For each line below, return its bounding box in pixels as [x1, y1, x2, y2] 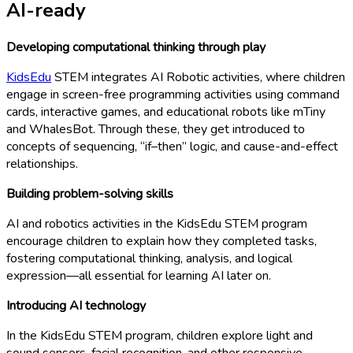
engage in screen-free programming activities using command [6, 85, 340, 103]
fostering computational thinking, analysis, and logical [6, 249, 292, 267]
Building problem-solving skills [6, 184, 173, 203]
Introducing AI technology [6, 296, 146, 314]
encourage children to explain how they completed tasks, [6, 232, 317, 250]
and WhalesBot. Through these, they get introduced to [6, 120, 305, 138]
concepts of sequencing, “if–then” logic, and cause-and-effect [6, 137, 338, 155]
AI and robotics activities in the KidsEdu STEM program [6, 214, 307, 232]
